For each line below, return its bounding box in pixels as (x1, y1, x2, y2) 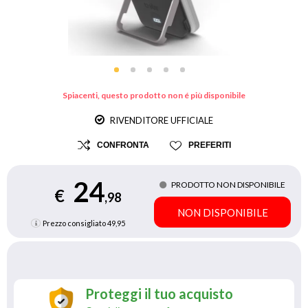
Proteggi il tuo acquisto (85, 285, 233, 302)
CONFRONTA (96, 140, 149, 150)
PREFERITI (188, 140, 231, 150)
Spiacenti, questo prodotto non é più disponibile (63, 90, 245, 100)
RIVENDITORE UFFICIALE (108, 115, 213, 126)
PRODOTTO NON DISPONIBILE (171, 179, 285, 190)
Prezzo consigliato (43, 219, 106, 228)
